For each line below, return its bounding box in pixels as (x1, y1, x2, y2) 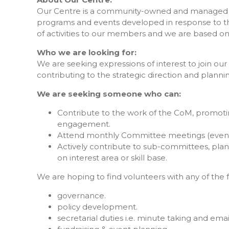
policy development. (57, 201, 138, 212)
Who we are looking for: (37, 47, 136, 57)
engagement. (57, 119, 110, 129)
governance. (57, 190, 106, 200)
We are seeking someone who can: (37, 88, 181, 99)
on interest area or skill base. (57, 152, 167, 163)
